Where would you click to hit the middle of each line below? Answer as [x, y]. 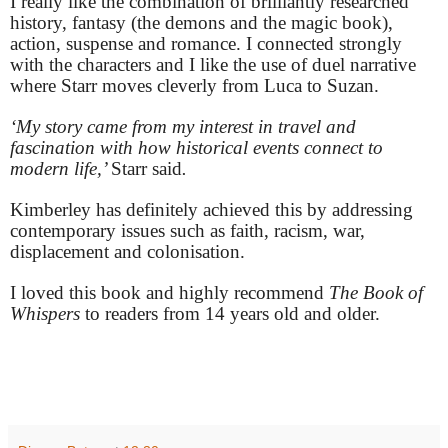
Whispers [47, 313]
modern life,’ [60, 168]
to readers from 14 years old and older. [232, 313]
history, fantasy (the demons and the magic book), [201, 22]
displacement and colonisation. [130, 251]
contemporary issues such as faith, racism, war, [187, 230]
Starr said [146, 168]
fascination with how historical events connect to [196, 147]
